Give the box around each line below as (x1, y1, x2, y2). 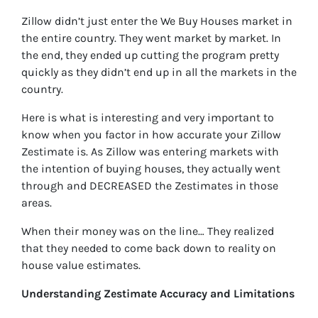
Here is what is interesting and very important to (21, 111, 274, 125)
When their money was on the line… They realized (21, 224, 274, 238)
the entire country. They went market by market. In (21, 31, 281, 45)
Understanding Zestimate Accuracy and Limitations (21, 287, 295, 301)
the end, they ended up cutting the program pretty (21, 48, 279, 62)
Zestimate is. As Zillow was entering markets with (21, 145, 279, 159)
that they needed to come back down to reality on (21, 241, 276, 256)
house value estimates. (21, 258, 141, 273)
